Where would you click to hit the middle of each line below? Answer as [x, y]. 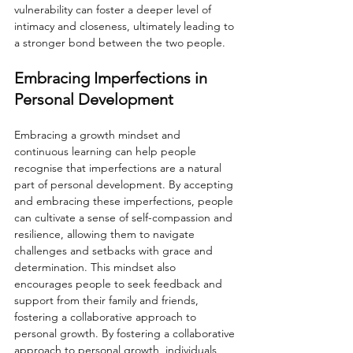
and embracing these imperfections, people [125, 201]
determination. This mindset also [97, 268]
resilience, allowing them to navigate [106, 234]
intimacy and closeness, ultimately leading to [126, 26]
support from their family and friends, [108, 301]
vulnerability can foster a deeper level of [114, 10]
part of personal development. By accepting [125, 185]
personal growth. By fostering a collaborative [126, 334]
